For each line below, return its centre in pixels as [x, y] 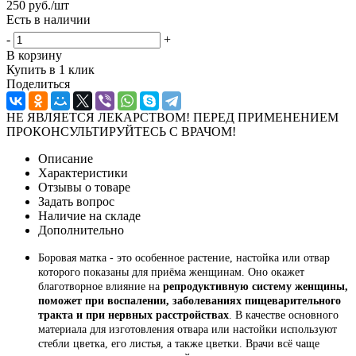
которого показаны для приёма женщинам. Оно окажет [171, 272]
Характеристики [83, 172]
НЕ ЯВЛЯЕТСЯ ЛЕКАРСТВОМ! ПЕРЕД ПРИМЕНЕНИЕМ [172, 117]
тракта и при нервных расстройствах [133, 315]
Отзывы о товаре [84, 187]
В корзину [34, 55]
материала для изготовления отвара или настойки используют [188, 329]
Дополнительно [81, 230]
